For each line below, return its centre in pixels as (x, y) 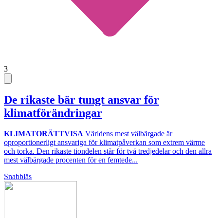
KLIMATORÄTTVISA (44, 133)
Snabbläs (18, 176)
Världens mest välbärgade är (128, 133)
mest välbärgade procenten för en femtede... (71, 160)
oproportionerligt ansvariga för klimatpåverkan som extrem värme (104, 142)
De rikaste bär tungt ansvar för (82, 100)
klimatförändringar (53, 113)
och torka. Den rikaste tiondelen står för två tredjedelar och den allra (108, 151)
